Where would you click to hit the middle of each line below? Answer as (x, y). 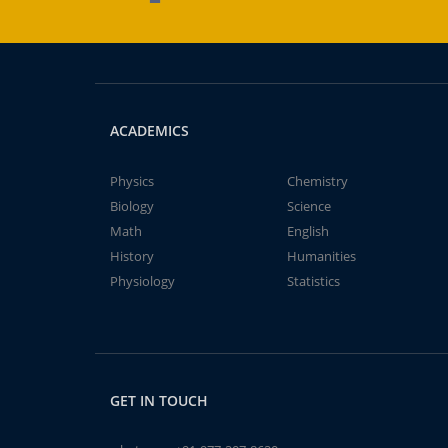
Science (308, 206)
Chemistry (317, 181)
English (307, 231)
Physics (131, 181)
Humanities (321, 256)
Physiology (142, 281)
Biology (131, 206)
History (131, 256)
